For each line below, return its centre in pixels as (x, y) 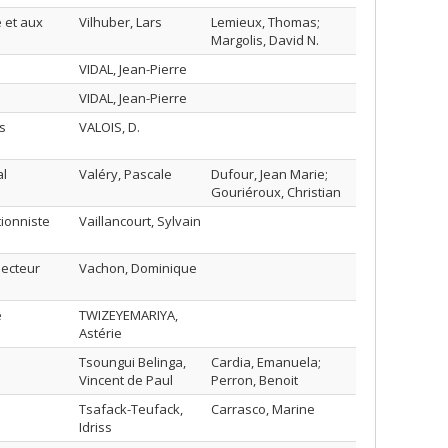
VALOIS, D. (109, 127)
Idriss (95, 427)
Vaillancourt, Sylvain (140, 221)
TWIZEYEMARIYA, (128, 315)
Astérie (100, 333)
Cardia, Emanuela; (266, 362)
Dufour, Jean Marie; (269, 174)
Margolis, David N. (265, 40)
